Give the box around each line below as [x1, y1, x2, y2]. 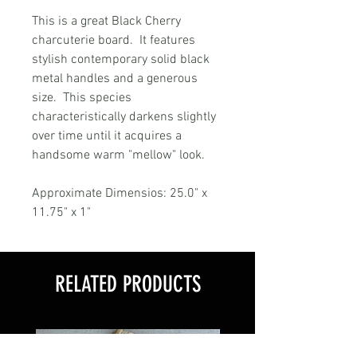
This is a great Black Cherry [32, 13, 181, 29]
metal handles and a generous [32, 70, 198, 87]
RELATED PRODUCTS [54, 270, 201, 297]
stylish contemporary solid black [32, 51, 210, 68]
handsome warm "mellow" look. [32, 147, 205, 163]
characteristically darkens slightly [32, 108, 216, 125]
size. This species [32, 89, 131, 106]
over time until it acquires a [32, 127, 182, 144]
